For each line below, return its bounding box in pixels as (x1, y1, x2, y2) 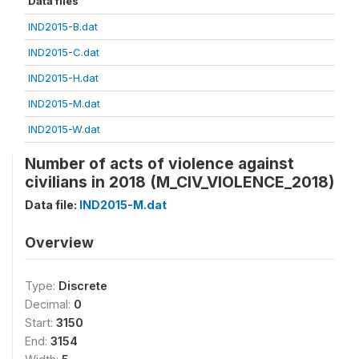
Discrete (58, 279, 107, 292)
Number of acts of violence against (25, 154, 294, 173)
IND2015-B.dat (28, 20, 98, 33)
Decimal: (25, 297, 74, 311)
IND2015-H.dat (28, 71, 99, 84)
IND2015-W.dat (28, 123, 100, 135)
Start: (25, 316, 56, 329)
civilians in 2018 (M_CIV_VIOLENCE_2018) (25, 172, 334, 192)
